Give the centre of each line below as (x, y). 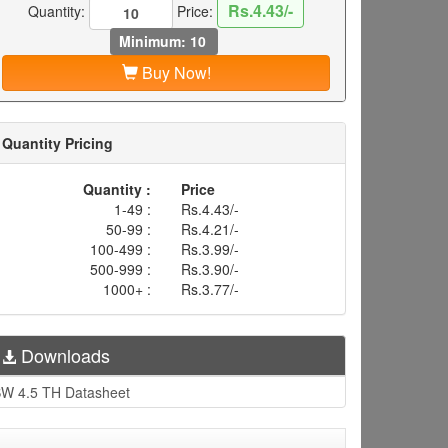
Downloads (63, 355)
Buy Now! (174, 73)
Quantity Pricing (57, 143)
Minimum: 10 (164, 40)
